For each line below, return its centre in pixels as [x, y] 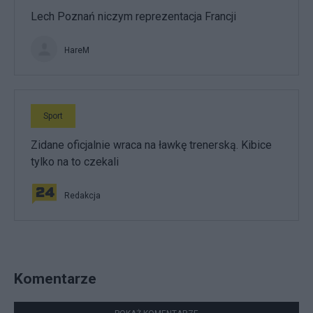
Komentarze [55, 278]
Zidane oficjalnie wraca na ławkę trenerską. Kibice [151, 145]
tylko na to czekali [75, 161]
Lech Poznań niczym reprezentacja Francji [133, 16]
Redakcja [82, 195]
